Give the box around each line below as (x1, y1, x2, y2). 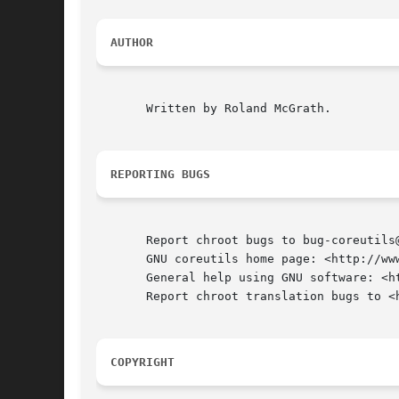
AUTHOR (110, 36, 153, 50)
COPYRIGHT (110, 355, 175, 370)
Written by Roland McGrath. (96, 102, 331, 116)
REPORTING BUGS (110, 167, 210, 182)
